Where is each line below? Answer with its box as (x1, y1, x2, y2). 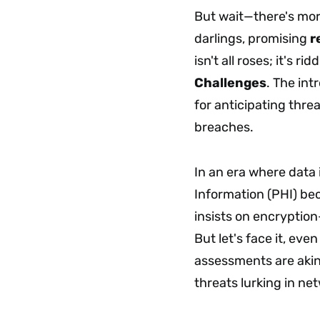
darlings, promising (194, 30, 310, 46)
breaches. (194, 119, 254, 135)
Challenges (194, 74, 266, 91)
